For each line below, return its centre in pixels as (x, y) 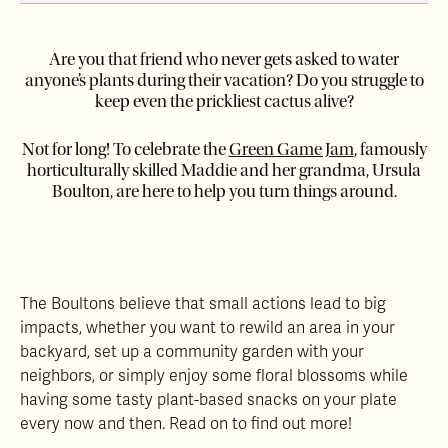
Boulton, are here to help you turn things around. (224, 191)
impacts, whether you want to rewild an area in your (207, 327)
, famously (390, 149)
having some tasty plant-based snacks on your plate (208, 399)
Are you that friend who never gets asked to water (224, 59)
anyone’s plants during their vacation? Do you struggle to (224, 80)
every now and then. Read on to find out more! (186, 423)
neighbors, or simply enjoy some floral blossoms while (214, 375)
